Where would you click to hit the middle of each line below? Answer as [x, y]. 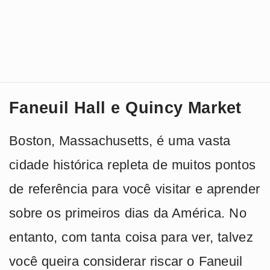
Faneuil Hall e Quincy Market [125, 108]
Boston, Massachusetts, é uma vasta [120, 141]
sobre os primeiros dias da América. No [128, 213]
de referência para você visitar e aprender [135, 189]
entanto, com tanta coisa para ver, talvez [131, 237]
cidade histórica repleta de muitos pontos [133, 165]
